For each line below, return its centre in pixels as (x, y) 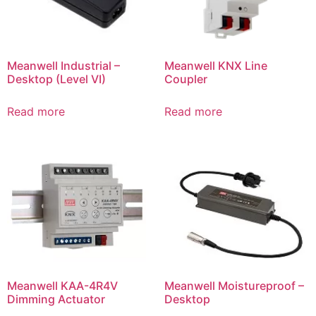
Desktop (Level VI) (56, 79)
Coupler (186, 79)
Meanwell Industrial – (63, 65)
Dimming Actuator (56, 299)
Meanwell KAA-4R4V (62, 285)
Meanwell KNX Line (215, 65)
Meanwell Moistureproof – (234, 285)
